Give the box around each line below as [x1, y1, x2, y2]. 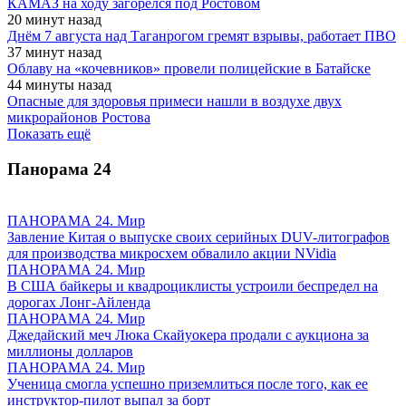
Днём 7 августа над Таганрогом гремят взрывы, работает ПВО [7, 28, 396, 44]
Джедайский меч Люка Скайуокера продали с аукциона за [7, 326, 369, 343]
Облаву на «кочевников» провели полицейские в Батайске [7, 61, 371, 77]
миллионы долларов [7, 343, 133, 359]
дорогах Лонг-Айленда [7, 294, 150, 310]
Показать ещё [7, 126, 91, 142]
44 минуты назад [7, 77, 111, 93]
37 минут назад [7, 44, 101, 61]
